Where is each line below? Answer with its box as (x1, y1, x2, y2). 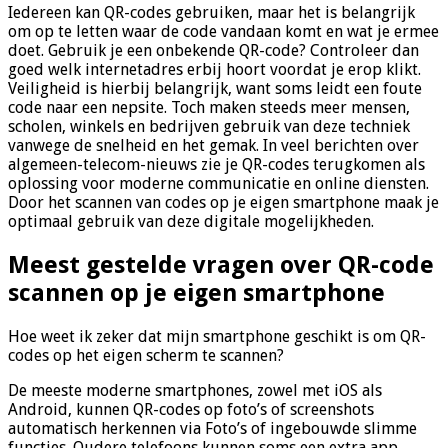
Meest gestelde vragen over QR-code (8, 251, 434, 280)
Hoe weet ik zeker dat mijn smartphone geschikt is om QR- (8, 327, 426, 347)
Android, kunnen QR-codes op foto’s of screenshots (8, 400, 374, 420)
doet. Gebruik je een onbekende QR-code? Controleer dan (8, 41, 419, 61)
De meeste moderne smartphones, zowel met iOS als (8, 381, 382, 401)
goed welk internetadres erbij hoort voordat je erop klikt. (8, 60, 421, 80)
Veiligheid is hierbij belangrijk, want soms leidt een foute (8, 79, 422, 99)
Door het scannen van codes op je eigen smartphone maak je (8, 193, 439, 213)
